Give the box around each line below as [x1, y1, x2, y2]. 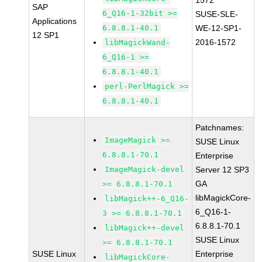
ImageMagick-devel [105, 165, 185, 174]
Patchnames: [195, 123, 244, 132]
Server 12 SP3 [195, 165, 250, 174]
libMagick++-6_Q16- [105, 194, 189, 203]
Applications [32, 16, 77, 26]
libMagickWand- [105, 38, 171, 47]
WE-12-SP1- [195, 23, 242, 33]
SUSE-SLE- [195, 9, 239, 19]
